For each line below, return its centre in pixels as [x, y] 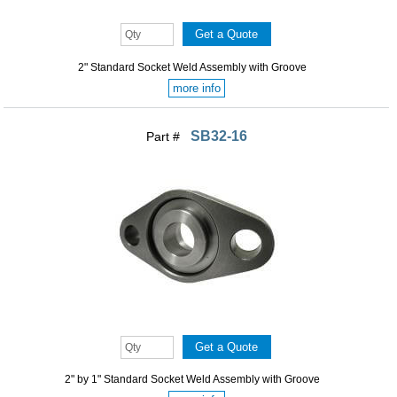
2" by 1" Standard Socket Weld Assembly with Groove [193, 380]
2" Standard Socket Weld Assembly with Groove [193, 67]
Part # [164, 136]
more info [196, 88]
